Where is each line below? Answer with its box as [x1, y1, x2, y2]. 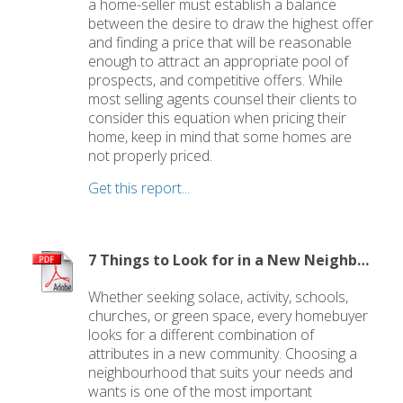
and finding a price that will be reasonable [88, 31, 353, 52]
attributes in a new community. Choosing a [88, 344, 358, 364]
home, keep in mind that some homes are [88, 126, 353, 147]
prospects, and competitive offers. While [88, 69, 344, 90]
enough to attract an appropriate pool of [88, 50, 349, 71]
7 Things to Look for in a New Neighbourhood [357, 249, 370, 270]
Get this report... [88, 177, 191, 198]
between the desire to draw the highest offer [88, 13, 374, 33]
